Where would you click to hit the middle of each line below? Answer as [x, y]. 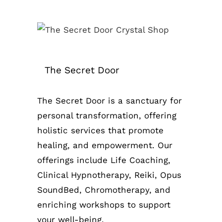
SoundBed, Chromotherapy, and [104, 190]
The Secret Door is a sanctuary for [110, 101]
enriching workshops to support [104, 205]
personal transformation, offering [107, 116]
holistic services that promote [100, 131]
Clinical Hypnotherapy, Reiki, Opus [109, 175]
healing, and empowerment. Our [105, 145]
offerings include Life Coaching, [104, 160]
